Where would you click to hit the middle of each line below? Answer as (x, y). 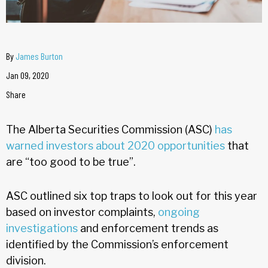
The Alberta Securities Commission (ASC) (110, 129)
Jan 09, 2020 (28, 75)
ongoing (179, 212)
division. (26, 260)
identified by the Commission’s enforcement (117, 244)
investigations (42, 228)
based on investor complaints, (82, 212)
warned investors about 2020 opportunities (115, 145)
